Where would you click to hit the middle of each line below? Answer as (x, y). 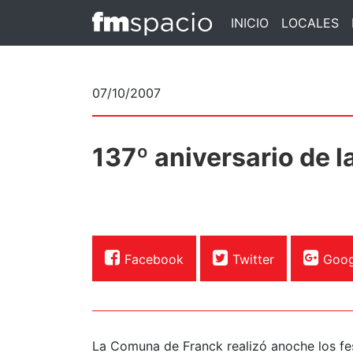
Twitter (253, 259)
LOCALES (310, 22)
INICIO (249, 22)
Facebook (154, 259)
